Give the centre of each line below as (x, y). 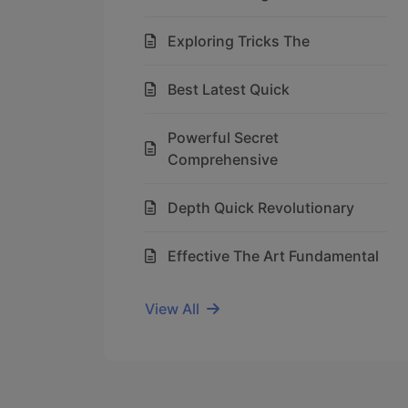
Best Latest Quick (229, 89)
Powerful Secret (223, 138)
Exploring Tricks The (239, 41)
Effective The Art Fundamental (273, 256)
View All (172, 309)
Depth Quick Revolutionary (261, 208)
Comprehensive (223, 159)
